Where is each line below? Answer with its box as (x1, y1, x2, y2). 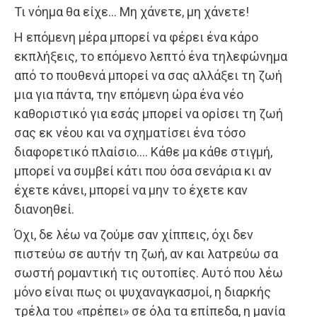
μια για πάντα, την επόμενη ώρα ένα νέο (14, 86, 243, 102)
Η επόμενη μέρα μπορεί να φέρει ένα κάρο (14, 29, 258, 45)
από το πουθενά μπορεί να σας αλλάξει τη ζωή (14, 67, 282, 83)
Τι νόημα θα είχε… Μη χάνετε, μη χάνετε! (14, 4, 249, 19)
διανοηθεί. (14, 201, 74, 217)
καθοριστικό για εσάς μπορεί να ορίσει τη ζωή (14, 105, 283, 121)
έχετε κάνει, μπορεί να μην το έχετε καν (14, 182, 248, 197)
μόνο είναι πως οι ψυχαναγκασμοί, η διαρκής (14, 284, 271, 299)
